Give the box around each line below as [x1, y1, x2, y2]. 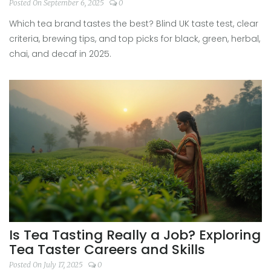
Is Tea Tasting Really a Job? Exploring [9, 226, 261, 245]
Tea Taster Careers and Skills [9, 240, 205, 260]
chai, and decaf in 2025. [9, 48, 111, 60]
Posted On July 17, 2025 [9, 260, 85, 270]
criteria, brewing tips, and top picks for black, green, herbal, [9, 33, 260, 45]
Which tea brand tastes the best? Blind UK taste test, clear [9, 18, 258, 30]
